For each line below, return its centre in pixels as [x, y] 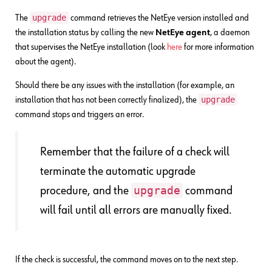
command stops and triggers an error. [80, 114]
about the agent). [46, 62]
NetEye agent [183, 32]
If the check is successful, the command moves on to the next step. [127, 260]
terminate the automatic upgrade [118, 171]
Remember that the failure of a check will [135, 152]
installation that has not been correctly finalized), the [107, 100]
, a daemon [230, 32]
